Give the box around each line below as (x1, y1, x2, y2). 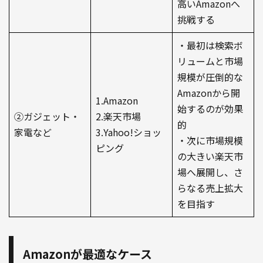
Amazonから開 (177, 86, 240, 100)
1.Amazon (96, 93, 138, 108)
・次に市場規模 (177, 133, 243, 148)
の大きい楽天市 (177, 149, 243, 164)
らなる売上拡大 (177, 181, 243, 195)
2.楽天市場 (96, 109, 141, 124)
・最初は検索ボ (177, 38, 243, 53)
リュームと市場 (177, 54, 243, 69)
